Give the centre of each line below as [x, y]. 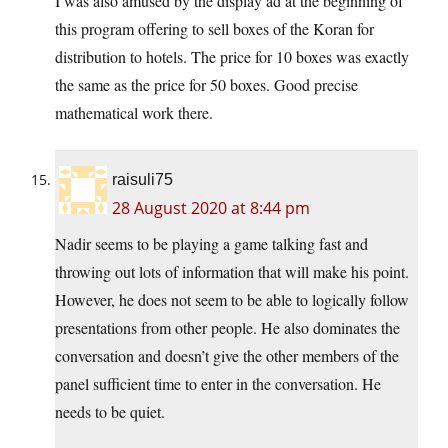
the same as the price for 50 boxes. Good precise [206, 85]
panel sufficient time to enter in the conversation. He [218, 384]
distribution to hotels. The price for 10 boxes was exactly [232, 57]
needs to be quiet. [110, 412]
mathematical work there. [134, 113]
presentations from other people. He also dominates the [227, 328]
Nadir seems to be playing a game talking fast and [211, 244]
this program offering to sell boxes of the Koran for [214, 29]
